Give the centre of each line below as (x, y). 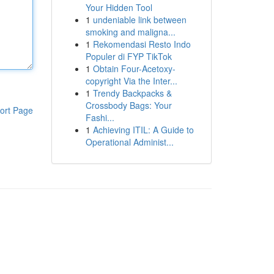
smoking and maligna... (130, 32)
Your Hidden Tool (119, 7)
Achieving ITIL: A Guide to (143, 130)
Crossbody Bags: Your (128, 105)
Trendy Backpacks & (132, 93)
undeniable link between (139, 20)
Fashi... (100, 117)
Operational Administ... (129, 142)
